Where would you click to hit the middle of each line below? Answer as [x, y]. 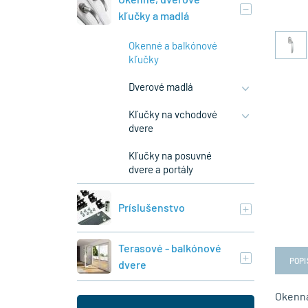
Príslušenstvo [152, 207]
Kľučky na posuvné [170, 155]
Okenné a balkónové [173, 45]
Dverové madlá [161, 87]
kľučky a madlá [154, 15]
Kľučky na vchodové [173, 114]
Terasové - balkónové [170, 248]
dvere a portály [161, 169]
